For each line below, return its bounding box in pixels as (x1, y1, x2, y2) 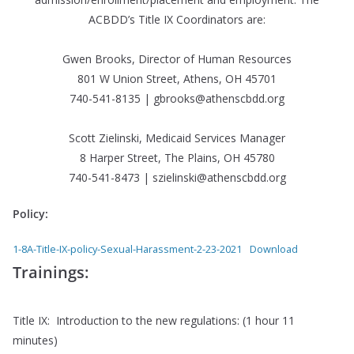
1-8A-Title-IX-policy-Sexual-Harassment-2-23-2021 (13, 242, 242, 256)
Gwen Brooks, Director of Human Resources (62, 51, 292, 66)
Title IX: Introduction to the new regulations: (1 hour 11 (13, 313, 295, 328)
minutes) (13, 333, 58, 348)
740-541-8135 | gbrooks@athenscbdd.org (70, 91, 284, 106)
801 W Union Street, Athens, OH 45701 (77, 71, 277, 86)
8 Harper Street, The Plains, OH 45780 (79, 150, 275, 165)
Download (249, 242, 298, 256)
